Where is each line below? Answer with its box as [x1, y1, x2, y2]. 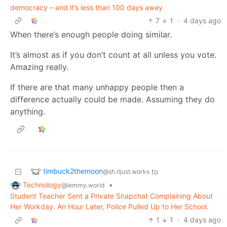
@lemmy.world [61, 181, 105, 189]
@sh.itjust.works [103, 167, 149, 175]
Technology [23, 180, 61, 189]
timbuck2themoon [43, 166, 103, 175]
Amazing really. [10, 61, 68, 72]
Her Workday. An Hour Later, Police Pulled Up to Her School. [10, 202, 209, 211]
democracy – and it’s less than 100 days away [10, 3, 163, 12]
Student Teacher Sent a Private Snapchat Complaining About [10, 192, 213, 201]
